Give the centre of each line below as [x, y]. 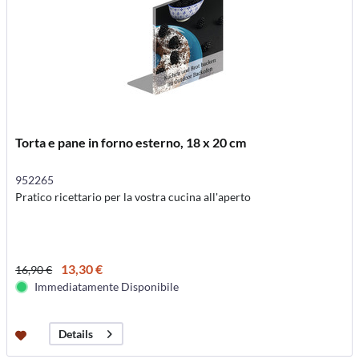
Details [76, 334]
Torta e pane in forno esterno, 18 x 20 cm [131, 142]
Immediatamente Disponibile [107, 286]
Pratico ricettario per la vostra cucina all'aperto [133, 197]
